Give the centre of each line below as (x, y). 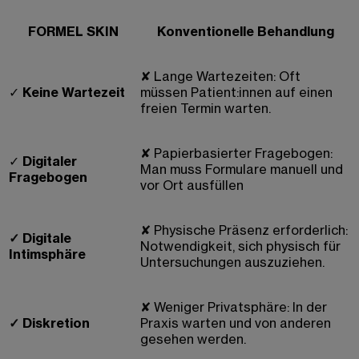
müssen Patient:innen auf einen (236, 93)
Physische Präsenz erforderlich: (251, 230)
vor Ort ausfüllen (192, 186)
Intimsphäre (47, 254)
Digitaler (50, 161)
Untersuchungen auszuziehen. (232, 262)
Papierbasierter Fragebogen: (243, 153)
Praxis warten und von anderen (236, 323)
